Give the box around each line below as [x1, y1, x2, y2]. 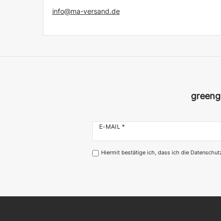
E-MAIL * [99, 122, 125, 130]
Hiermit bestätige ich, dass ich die [101, 149, 190, 156]
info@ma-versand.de [52, 6, 120, 15]
